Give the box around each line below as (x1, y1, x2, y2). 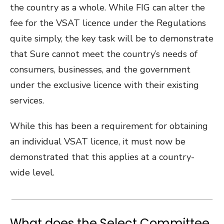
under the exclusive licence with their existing (10, 79, 199, 91)
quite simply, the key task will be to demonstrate (10, 32, 213, 44)
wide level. (10, 166, 54, 178)
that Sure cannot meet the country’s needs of (10, 48, 197, 60)
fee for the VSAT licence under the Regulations (10, 17, 206, 29)
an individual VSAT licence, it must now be (10, 135, 185, 147)
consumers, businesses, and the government (10, 63, 190, 75)
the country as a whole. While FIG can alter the (10, 1, 205, 13)
